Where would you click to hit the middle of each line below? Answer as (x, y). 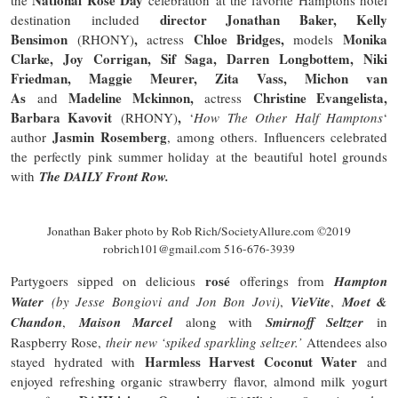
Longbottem (315, 58)
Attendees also (345, 342)
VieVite (310, 302)
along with (225, 322)
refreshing (87, 382)
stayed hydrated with (78, 362)
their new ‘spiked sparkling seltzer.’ (204, 342)
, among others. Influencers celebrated (277, 136)
